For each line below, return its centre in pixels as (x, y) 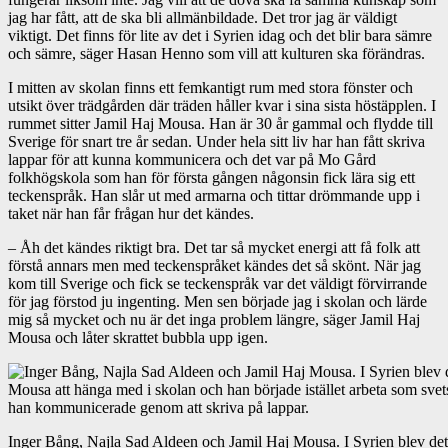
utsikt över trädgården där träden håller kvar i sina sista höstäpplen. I (222, 105)
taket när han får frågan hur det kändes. (131, 213)
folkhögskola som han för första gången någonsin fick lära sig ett (211, 177)
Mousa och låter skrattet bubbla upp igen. (138, 337)
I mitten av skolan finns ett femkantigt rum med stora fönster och (210, 87)
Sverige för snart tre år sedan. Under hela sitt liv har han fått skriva (216, 141)
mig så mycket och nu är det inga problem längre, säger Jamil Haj (214, 319)
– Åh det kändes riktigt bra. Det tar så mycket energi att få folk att (214, 247)
